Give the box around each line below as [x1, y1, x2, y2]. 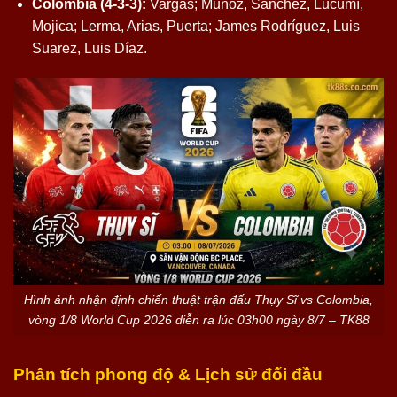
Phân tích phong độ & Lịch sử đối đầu [13, 365, 323, 385]
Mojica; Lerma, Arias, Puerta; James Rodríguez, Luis [31, 19, 360, 35]
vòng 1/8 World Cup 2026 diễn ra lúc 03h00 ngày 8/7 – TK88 [27, 313, 370, 328]
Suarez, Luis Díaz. [31, 41, 147, 57]
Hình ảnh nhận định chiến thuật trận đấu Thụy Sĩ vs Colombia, [24, 292, 373, 307]
